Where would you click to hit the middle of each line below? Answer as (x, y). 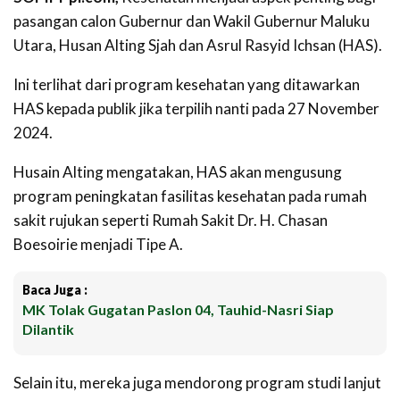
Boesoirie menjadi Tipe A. (98, 244)
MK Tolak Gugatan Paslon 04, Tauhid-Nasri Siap (178, 309)
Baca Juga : (55, 289)
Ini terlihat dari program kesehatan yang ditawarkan (187, 84)
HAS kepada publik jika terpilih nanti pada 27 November (196, 108)
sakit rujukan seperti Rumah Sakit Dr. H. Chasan (171, 220)
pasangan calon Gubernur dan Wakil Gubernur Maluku (192, 21)
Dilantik (50, 329)
